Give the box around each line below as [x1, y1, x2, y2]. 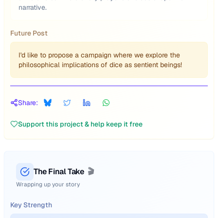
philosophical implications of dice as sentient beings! [18, 60, 182, 69]
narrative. [18, 3, 47, 12]
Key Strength [10, 200, 52, 209]
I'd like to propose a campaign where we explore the [18, 51, 180, 59]
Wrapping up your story [16, 181, 80, 188]
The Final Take [34, 166, 84, 177]
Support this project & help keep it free [18, 120, 143, 128]
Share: [18, 98, 38, 107]
